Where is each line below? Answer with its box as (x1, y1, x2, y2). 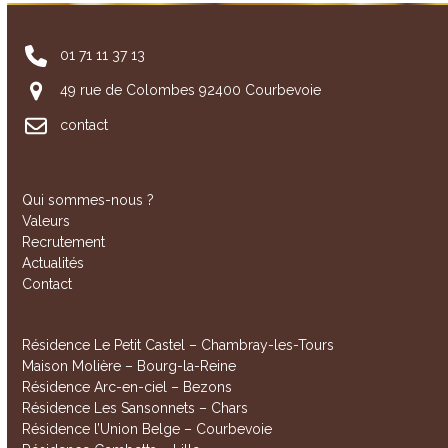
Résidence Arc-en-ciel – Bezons (22, 379, 233, 396)
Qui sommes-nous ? (22, 192, 155, 209)
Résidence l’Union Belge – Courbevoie (22, 421, 273, 438)
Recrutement (22, 234, 106, 251)
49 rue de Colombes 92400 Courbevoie (59, 81, 321, 98)
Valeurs (22, 213, 71, 230)
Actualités (22, 255, 85, 272)
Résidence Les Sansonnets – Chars (22, 400, 249, 417)
